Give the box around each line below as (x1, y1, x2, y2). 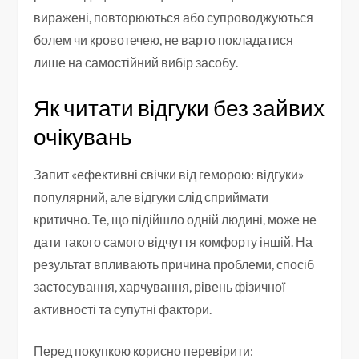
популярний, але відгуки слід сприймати (34, 189, 269, 205)
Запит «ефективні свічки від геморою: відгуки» (34, 167, 305, 183)
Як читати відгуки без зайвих (34, 94, 325, 122)
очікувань (34, 123, 133, 151)
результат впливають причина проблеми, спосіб (34, 256, 315, 272)
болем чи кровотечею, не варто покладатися (34, 32, 294, 48)
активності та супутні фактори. (34, 301, 212, 317)
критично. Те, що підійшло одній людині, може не (34, 212, 317, 228)
